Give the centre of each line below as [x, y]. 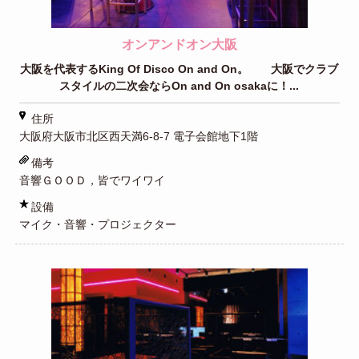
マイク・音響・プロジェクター [97, 225]
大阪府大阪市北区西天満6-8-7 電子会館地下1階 [138, 137]
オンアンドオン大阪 [179, 44]
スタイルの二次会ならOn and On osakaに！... [179, 86]
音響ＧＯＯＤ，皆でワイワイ [92, 181]
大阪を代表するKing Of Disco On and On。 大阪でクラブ [179, 69]
